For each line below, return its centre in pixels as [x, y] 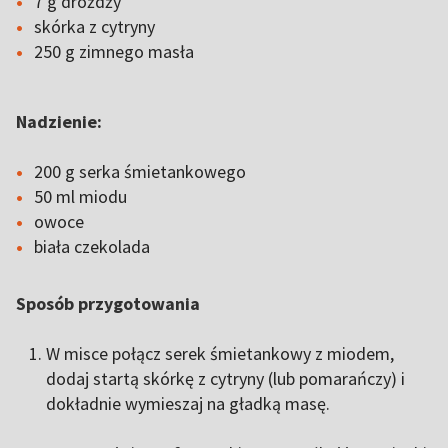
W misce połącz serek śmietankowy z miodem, [220, 353]
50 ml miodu [80, 196]
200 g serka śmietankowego [140, 171]
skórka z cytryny [94, 26]
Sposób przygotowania [108, 303]
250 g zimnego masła [114, 51]
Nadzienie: [59, 121]
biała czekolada [92, 246]
